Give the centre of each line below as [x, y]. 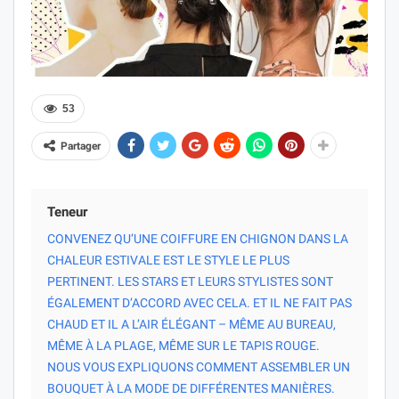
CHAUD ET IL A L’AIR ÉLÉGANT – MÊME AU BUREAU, [191, 324]
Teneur [67, 212]
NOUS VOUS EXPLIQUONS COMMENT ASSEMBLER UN [199, 366]
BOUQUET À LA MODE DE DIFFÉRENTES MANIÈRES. [191, 388]
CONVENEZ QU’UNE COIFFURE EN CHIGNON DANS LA [198, 238]
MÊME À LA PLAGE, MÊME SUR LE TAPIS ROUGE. [183, 345]
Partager [81, 146]
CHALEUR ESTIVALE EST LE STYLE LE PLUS [168, 260]
